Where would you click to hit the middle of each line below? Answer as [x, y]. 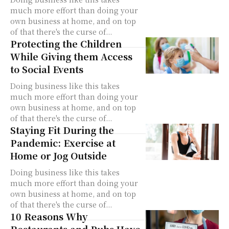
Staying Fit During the [62, 130]
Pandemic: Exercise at [63, 143]
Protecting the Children [66, 43]
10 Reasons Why [49, 216]
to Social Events [47, 69]
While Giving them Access [71, 56]
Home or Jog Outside [59, 155]
